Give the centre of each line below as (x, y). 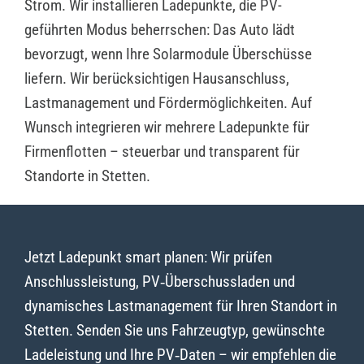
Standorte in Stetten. (87, 176)
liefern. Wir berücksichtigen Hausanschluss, (156, 79)
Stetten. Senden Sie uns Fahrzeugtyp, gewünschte (174, 331)
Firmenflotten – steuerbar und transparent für (162, 152)
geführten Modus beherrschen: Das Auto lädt (159, 30)
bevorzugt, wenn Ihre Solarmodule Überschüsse (168, 54)
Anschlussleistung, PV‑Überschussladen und (159, 282)
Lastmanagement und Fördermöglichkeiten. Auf (168, 103)
